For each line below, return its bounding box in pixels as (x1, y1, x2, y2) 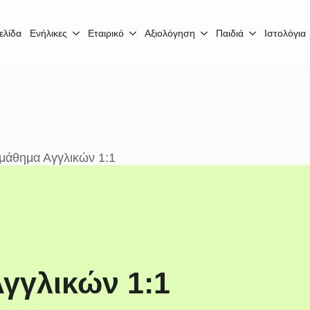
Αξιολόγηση (145, 28, 195, 39)
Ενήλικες (30, 28, 67, 39)
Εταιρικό (88, 28, 124, 39)
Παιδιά (216, 28, 244, 39)
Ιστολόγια (264, 28, 306, 39)
